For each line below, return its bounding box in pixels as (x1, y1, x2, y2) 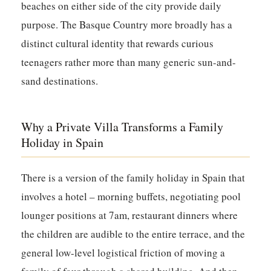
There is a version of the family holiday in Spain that (21, 171, 246, 185)
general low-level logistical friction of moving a (21, 246, 226, 260)
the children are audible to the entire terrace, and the (21, 227, 246, 241)
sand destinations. (21, 74, 99, 88)
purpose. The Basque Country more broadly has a (21, 18, 233, 32)
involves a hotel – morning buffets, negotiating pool (21, 189, 241, 204)
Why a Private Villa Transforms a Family (21, 119, 224, 135)
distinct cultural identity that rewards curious (21, 36, 214, 51)
